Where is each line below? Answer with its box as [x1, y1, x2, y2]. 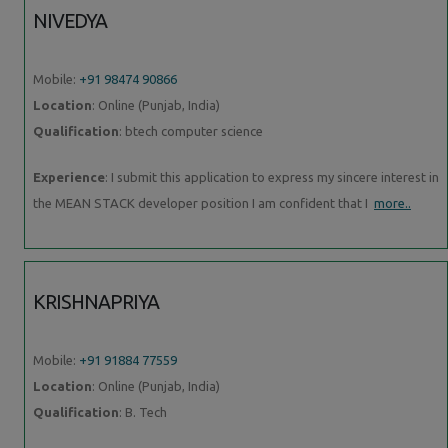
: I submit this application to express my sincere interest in [105, 169, 439, 184]
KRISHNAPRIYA [33, 290, 160, 313]
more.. [374, 195, 411, 210]
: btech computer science [119, 123, 263, 138]
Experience [33, 169, 105, 184]
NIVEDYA [33, 9, 108, 32]
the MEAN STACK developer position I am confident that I [33, 195, 374, 210]
